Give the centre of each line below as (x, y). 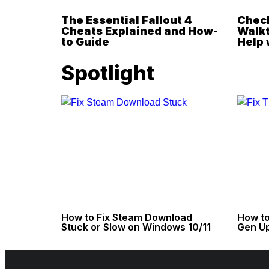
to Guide (85, 42)
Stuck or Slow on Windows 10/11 (136, 227)
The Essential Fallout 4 (127, 20)
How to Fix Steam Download (127, 218)
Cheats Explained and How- (140, 31)
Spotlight (108, 73)
